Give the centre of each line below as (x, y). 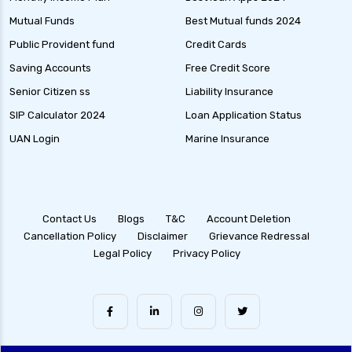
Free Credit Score (228, 68)
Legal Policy (122, 254)
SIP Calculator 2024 (57, 115)
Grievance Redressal (259, 236)
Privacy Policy (206, 254)
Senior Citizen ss (50, 92)
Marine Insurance (227, 139)
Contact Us (70, 219)
